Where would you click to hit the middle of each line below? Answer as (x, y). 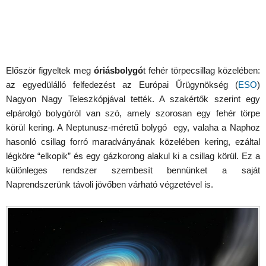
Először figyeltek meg (50, 70)
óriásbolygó (118, 70)
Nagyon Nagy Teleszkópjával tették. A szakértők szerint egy (133, 99)
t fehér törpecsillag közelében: (202, 70)
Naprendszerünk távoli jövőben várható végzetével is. (110, 184)
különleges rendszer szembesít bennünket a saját (133, 170)
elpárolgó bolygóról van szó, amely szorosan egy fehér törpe (133, 113)
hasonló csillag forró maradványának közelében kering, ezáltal (133, 142)
